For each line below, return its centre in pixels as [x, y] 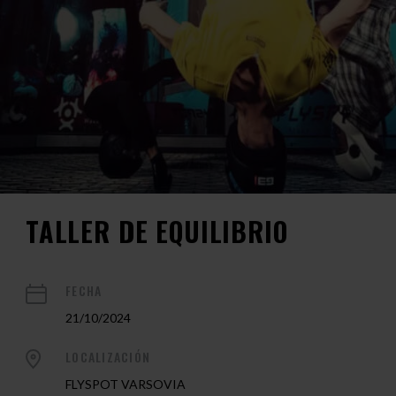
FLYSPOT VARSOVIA [126, 384]
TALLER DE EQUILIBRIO [157, 231]
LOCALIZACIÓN [108, 357]
